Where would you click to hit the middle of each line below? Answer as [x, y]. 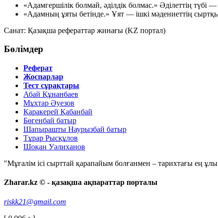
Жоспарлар [43, 76]
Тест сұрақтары [51, 85]
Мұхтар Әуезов [49, 103]
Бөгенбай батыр [50, 120]
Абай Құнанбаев [51, 94]
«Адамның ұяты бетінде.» [66, 14]
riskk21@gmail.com [35, 201]
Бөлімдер [24, 49]
